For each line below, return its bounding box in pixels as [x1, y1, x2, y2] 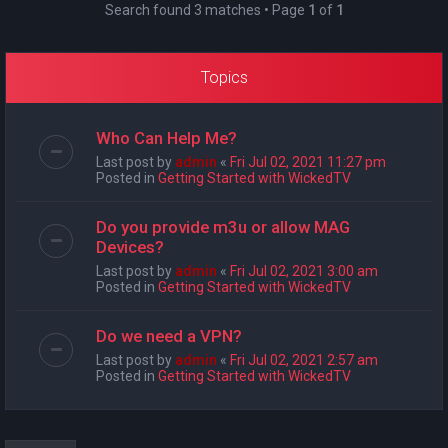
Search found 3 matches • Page [104, 2, 308, 18]
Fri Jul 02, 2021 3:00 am [230, 263, 378, 279]
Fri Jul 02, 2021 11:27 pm [230, 154, 386, 170]
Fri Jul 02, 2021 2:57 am [230, 352, 378, 368]
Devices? [96, 237, 164, 257]
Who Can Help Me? [96, 128, 237, 148]
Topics [200, 67, 248, 87]
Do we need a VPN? [96, 326, 242, 346]
